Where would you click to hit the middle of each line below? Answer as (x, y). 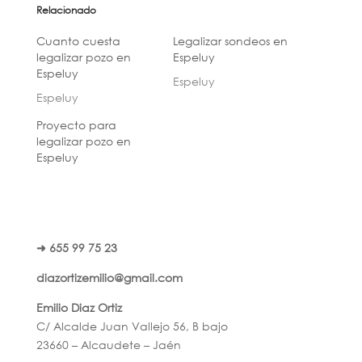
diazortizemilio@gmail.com (109, 277)
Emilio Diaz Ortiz (79, 307)
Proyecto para (76, 124)
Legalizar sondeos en (230, 40)
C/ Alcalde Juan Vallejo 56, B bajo (132, 326)
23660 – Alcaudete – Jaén (108, 344)
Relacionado (66, 10)
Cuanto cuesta (78, 40)
